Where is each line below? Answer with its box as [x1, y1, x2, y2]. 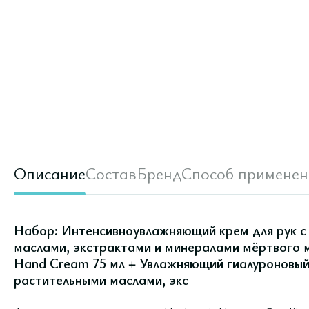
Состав [86, 162, 137, 184]
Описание [14, 162, 86, 184]
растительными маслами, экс [14, 270, 188, 289]
